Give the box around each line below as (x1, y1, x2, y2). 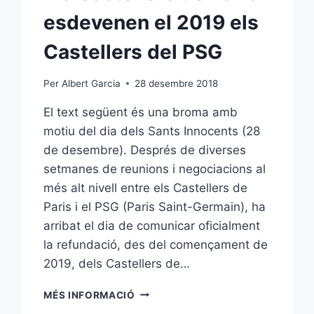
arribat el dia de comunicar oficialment (43, 218, 261, 233)
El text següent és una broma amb (43, 104, 238, 119)
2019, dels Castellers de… (43, 256, 191, 271)
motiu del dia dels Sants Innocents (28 (43, 123, 261, 138)
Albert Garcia (61, 77, 121, 89)
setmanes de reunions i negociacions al (43, 161, 266, 176)
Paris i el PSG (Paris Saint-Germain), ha (43, 199, 266, 214)
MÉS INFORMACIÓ (43, 289, 135, 301)
